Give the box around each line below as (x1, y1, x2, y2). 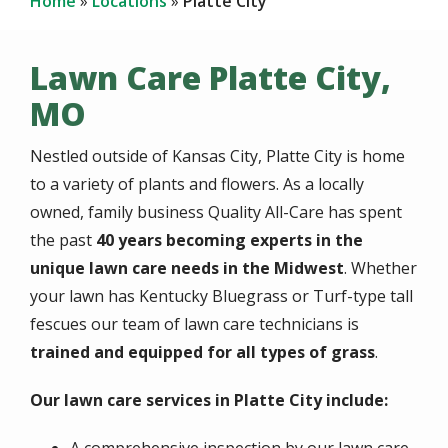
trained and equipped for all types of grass (30, 341, 375, 363)
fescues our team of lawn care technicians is (30, 313, 359, 335)
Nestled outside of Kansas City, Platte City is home (30, 145, 405, 167)
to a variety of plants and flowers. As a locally (30, 173, 364, 195)
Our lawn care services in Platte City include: (30, 389, 388, 411)
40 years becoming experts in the (96, 229, 363, 251)
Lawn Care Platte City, (30, 56, 391, 99)
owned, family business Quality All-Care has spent (30, 201, 402, 223)
